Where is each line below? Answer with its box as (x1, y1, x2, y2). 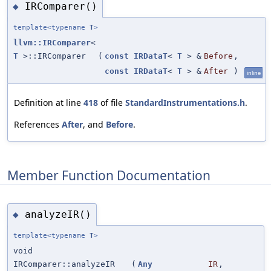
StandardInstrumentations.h (125, 97, 245, 109)
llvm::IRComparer (13, 38, 91, 48)
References (14, 119, 62, 131)
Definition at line (14, 97, 83, 109)
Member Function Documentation (7, 166, 211, 184)
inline (247, 69, 261, 77)
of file (98, 97, 125, 109)
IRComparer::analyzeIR (13, 260, 115, 269)
